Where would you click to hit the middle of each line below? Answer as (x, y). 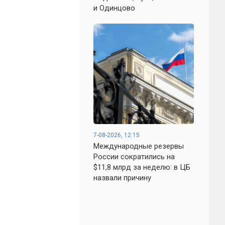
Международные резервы (139, 146)
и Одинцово (114, 8)
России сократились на (134, 157)
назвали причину (122, 178)
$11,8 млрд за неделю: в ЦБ (142, 167)
